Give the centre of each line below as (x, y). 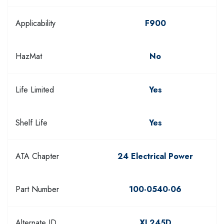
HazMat (29, 56)
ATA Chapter (37, 156)
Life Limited (35, 90)
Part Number (37, 189)
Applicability (35, 23)
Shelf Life (31, 123)
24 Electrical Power (155, 156)
